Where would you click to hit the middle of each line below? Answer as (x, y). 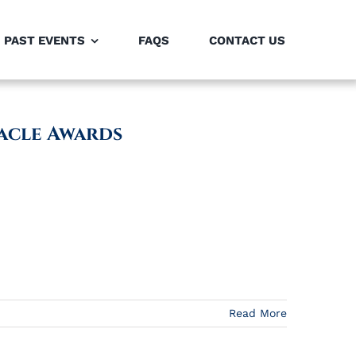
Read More (258, 313)
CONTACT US (248, 41)
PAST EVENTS (44, 41)
